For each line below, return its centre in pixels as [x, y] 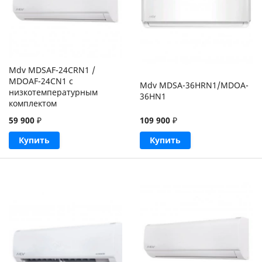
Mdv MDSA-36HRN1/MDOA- [194, 85]
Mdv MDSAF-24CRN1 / [52, 70]
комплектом [33, 104]
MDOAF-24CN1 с [41, 81]
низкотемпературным [53, 92]
